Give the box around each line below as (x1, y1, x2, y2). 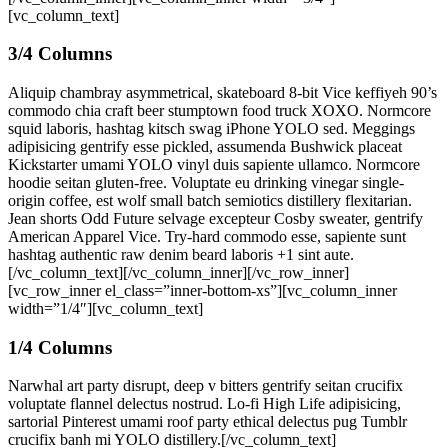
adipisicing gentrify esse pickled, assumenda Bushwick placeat (8, 138, 402, 155)
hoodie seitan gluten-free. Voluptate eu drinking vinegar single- (8, 174, 404, 191)
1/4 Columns (8, 336, 112, 358)
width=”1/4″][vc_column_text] (8, 300, 203, 317)
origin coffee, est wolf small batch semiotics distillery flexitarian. (8, 192, 412, 209)
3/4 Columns (8, 43, 112, 65)
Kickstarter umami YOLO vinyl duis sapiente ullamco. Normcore (8, 156, 420, 173)
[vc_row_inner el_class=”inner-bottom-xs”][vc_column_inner (8, 282, 397, 299)
